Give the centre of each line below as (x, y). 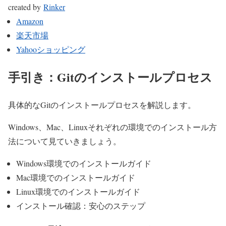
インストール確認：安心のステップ (81, 205)
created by (26, 7)
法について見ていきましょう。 (65, 141)
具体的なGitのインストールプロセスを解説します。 (102, 104)
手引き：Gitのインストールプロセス (110, 77)
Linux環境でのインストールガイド (78, 191)
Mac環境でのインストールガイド (76, 177)
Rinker (54, 7)
